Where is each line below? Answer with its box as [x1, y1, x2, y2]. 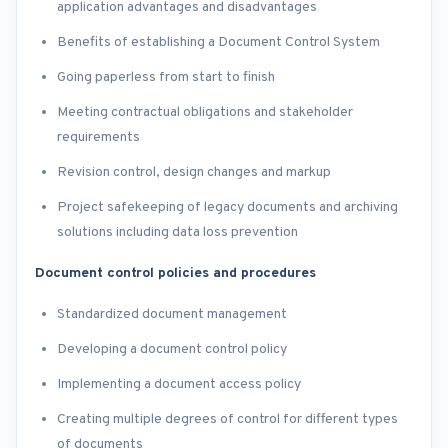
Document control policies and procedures [35, 265, 316, 283]
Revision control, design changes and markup [57, 164, 331, 182]
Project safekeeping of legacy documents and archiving [57, 199, 398, 217]
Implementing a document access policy [57, 376, 301, 394]
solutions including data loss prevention [57, 224, 298, 242]
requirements [57, 129, 140, 147]
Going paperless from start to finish [57, 69, 275, 87]
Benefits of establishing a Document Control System [57, 34, 380, 52]
